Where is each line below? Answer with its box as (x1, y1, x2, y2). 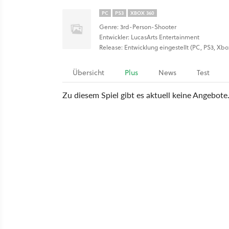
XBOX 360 (130, 9, 154, 16)
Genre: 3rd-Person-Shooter (99, 22, 176, 31)
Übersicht (73, 67, 104, 78)
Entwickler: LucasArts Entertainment (99, 33, 199, 41)
